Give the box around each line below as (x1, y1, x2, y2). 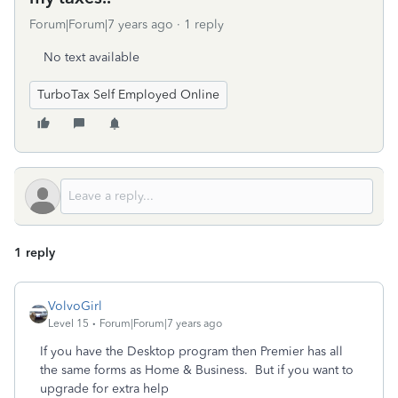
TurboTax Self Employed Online (37, 87, 219, 102)
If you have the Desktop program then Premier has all (40, 344, 343, 359)
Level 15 (48, 317, 89, 330)
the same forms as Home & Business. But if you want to (40, 362, 354, 378)
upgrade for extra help (40, 381, 169, 396)
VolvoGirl (48, 298, 102, 314)
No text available (44, 50, 139, 65)
